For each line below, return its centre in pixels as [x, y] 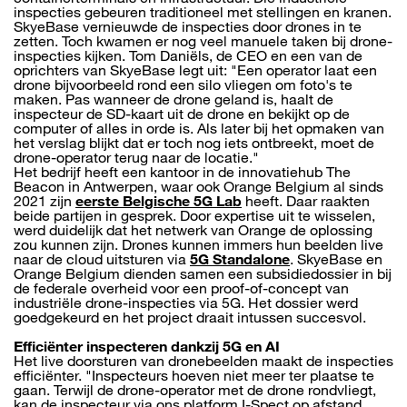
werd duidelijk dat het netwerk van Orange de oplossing [193, 230]
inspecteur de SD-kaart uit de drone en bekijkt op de [182, 114]
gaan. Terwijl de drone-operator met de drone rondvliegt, [195, 390]
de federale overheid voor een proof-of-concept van [181, 288]
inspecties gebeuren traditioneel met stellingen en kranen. [203, 12]
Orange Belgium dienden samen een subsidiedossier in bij [203, 273]
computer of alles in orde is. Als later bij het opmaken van [199, 128]
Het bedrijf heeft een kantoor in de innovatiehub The [182, 172]
